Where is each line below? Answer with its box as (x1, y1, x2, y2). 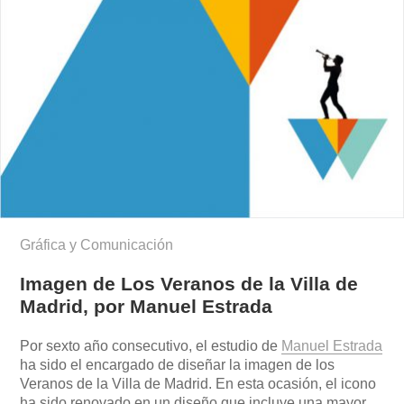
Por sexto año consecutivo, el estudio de (20, 338, 282, 354)
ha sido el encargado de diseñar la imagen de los (20, 357, 335, 373)
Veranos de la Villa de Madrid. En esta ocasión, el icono (20, 376, 377, 392)
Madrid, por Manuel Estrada (20, 296, 273, 317)
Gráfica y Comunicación (20, 237, 174, 253)
